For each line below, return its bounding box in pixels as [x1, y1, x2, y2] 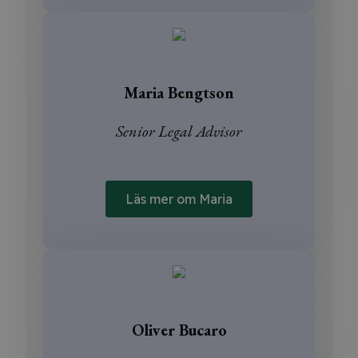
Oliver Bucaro [131, 319, 227, 340]
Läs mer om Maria [125, 190, 233, 207]
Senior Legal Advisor [116, 120, 242, 141]
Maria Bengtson [124, 82, 234, 103]
